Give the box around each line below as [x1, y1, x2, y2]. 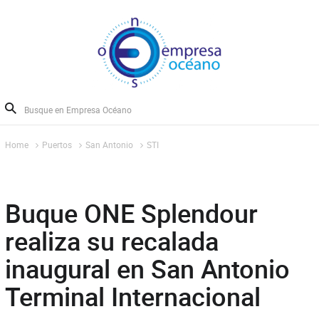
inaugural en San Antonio [4, 251, 290, 286]
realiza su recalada [4, 224, 219, 258]
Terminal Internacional [4, 279, 261, 313]
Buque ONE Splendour [4, 196, 258, 230]
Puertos [41, 139, 72, 150]
